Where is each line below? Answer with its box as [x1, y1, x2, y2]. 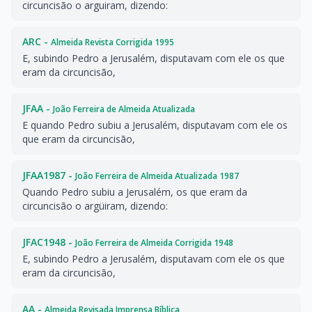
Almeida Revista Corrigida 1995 [51, 36, 174, 48]
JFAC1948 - [22, 235, 75, 249]
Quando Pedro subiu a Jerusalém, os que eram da [22, 185, 247, 198]
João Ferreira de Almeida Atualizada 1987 [75, 170, 239, 182]
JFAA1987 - [22, 169, 75, 182]
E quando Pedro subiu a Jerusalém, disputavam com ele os [22, 118, 288, 132]
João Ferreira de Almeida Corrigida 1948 [75, 237, 233, 249]
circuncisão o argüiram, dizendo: [22, 199, 168, 212]
